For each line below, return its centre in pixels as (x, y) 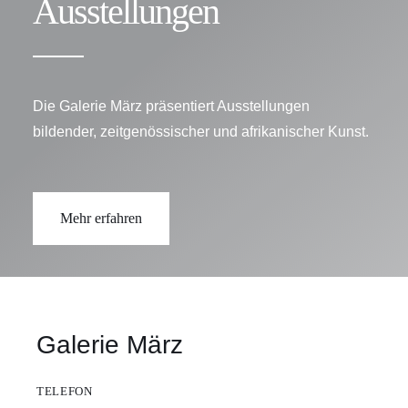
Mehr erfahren (101, 218)
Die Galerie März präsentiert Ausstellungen (171, 107)
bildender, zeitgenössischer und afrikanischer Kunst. (200, 132)
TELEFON (64, 392)
